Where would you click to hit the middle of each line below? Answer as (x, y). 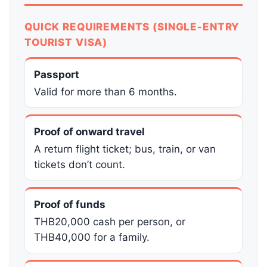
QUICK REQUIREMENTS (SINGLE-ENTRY (132, 27)
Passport (57, 75)
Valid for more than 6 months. (105, 92)
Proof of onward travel (89, 132)
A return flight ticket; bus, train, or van (125, 149)
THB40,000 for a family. (92, 237)
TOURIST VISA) (66, 43)
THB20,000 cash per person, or (110, 222)
